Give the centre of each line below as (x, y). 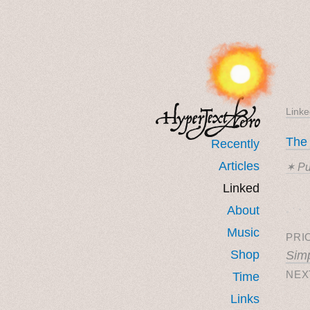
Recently (235, 144)
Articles (239, 166)
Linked (241, 188)
